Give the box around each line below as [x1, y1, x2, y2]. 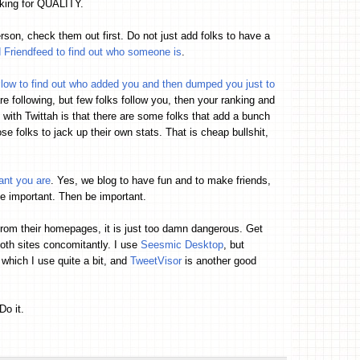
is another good [182, 254, 256, 267]
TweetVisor [130, 254, 182, 267]
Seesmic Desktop [141, 238, 223, 251]
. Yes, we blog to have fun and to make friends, [51, 174, 271, 186]
